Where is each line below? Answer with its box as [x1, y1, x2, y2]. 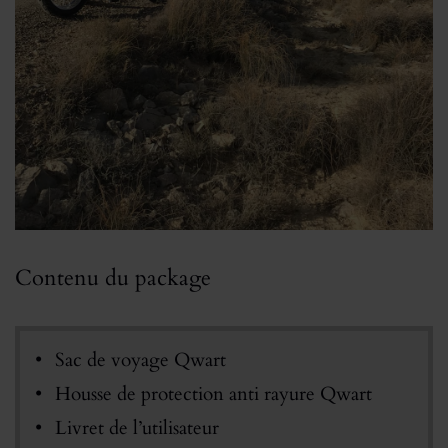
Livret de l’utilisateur [55, 414, 219, 441]
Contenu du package [15, 262, 211, 293]
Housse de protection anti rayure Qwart [55, 380, 372, 407]
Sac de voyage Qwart [55, 346, 226, 373]
